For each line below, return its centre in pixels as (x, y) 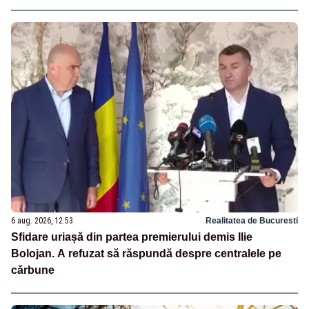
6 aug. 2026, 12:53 (42, 221)
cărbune (33, 270)
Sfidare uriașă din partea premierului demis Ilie (132, 237)
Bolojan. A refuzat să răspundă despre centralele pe (146, 254)
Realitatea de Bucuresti (252, 221)
